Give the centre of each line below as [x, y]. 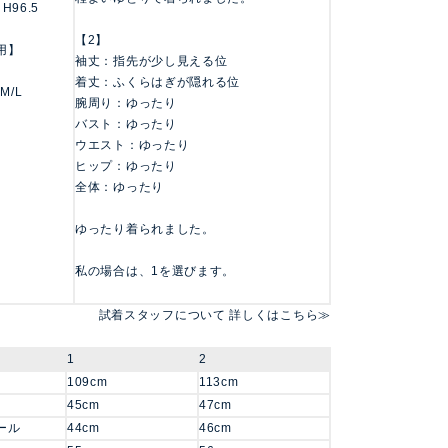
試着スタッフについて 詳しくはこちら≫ [214, 315]
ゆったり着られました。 [145, 229]
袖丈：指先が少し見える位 [151, 61]
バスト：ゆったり [126, 124]
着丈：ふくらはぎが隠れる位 [158, 82]
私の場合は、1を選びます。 [155, 271]
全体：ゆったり [119, 187]
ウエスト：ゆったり [132, 145]
